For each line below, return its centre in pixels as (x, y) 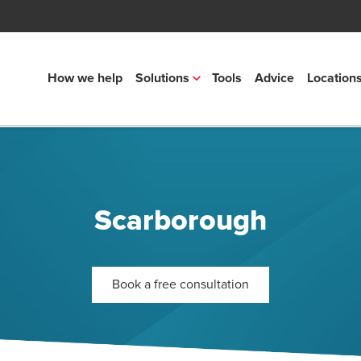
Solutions (162, 78)
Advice (274, 78)
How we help (85, 78)
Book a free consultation (180, 284)
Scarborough (180, 222)
